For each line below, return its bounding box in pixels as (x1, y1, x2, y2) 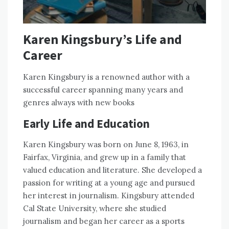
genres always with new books (23, 97, 134, 107)
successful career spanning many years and (23, 84, 183, 95)
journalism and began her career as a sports (23, 216, 185, 226)
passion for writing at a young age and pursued (23, 177, 195, 188)
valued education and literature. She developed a (23, 165, 202, 175)
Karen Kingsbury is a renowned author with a (23, 72, 190, 82)
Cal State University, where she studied (23, 203, 166, 213)
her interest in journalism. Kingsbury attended (23, 190, 194, 200)
